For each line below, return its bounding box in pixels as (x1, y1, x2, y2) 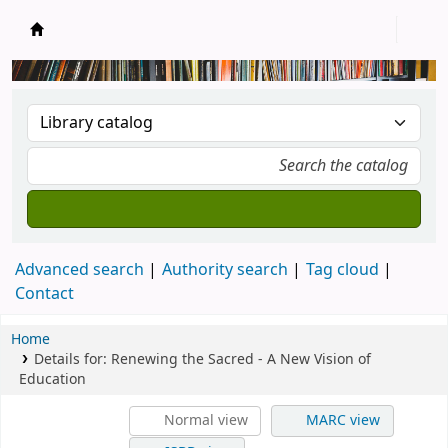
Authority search (162, 258, 288, 282)
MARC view (302, 410, 381, 431)
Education (19, 369, 86, 390)
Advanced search (15, 258, 144, 282)
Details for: (33, 349, 111, 370)
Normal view (159, 410, 248, 431)
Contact (15, 282, 74, 306)
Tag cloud (306, 258, 379, 282)
